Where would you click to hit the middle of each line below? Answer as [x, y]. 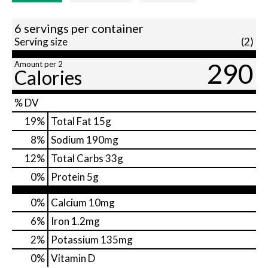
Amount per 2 [39, 64]
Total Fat [71, 121]
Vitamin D [73, 258]
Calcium [69, 203]
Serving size [41, 42]
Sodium [68, 140]
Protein [68, 177]
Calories [48, 78]
